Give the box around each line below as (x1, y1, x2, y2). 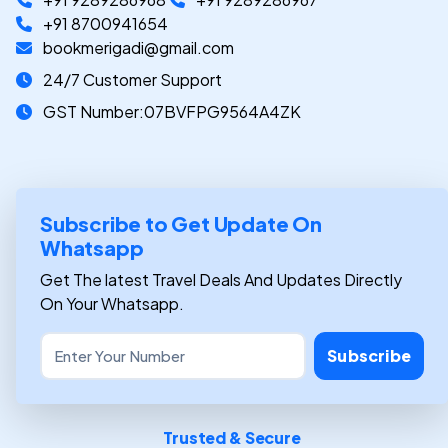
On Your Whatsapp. (40, 293, 184, 315)
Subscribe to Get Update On (40, 211, 322, 237)
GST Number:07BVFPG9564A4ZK (40, 101, 301, 123)
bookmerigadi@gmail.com (40, 37, 234, 59)
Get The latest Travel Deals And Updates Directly (40, 269, 402, 291)
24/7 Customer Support (40, 69, 222, 91)
